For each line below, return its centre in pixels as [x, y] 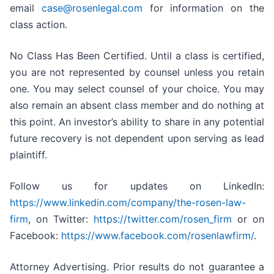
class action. [39, 25]
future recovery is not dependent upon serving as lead [137, 139]
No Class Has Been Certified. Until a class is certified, [137, 56]
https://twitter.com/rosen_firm [163, 219]
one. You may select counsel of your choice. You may [137, 89]
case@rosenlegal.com [92, 8]
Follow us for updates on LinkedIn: [137, 186]
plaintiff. [28, 155]
